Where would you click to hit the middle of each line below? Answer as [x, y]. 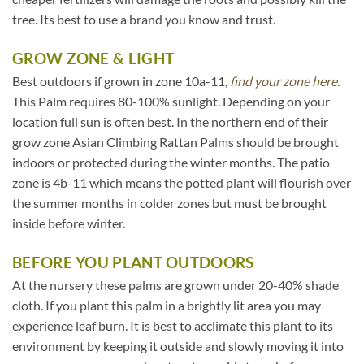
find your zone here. [285, 80]
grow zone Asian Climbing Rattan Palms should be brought [175, 141]
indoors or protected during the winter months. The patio [171, 162]
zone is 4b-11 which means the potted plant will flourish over [182, 182]
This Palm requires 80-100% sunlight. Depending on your [171, 101]
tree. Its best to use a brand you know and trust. [144, 19]
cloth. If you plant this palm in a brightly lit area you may [167, 305]
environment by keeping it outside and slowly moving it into [178, 345]
